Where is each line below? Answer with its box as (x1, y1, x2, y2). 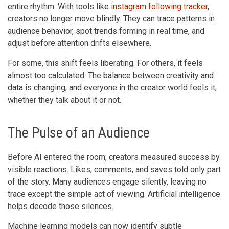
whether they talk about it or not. (8, 95, 121, 105)
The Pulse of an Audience (8, 124, 150, 141)
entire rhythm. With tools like (8, 1, 111, 11)
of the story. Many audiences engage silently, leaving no (8, 176, 207, 187)
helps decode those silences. (8, 201, 113, 211)
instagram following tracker (111, 1, 208, 11)
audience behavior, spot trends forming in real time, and (8, 26, 204, 36)
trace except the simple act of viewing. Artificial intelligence (8, 189, 220, 199)
